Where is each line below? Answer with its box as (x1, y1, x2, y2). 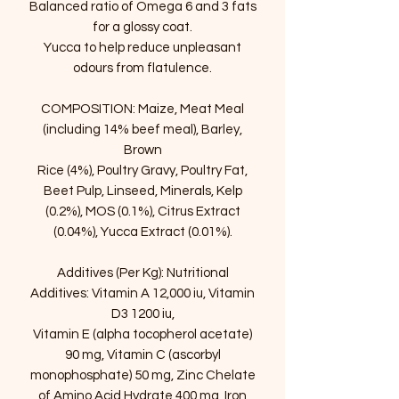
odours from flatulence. (73, 61, 212, 76)
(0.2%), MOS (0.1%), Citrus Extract (45, 205, 240, 219)
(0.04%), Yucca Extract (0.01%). (53, 225, 232, 240)
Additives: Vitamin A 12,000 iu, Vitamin (30, 287, 255, 301)
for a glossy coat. (93, 20, 192, 35)
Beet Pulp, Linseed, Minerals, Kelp (43, 184, 242, 199)
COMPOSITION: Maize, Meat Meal (41, 102, 244, 117)
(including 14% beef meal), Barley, (43, 123, 242, 137)
